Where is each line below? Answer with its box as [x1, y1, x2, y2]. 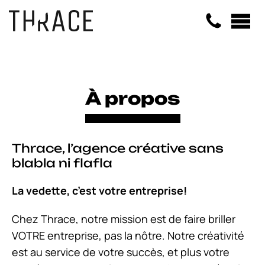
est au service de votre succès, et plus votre [12, 245, 230, 259]
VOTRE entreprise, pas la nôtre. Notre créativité [12, 228, 244, 243]
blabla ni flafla [12, 156, 112, 170]
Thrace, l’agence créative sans [12, 141, 224, 156]
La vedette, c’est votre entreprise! [12, 183, 187, 198]
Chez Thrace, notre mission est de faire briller [12, 212, 235, 226]
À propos [85, 88, 180, 109]
